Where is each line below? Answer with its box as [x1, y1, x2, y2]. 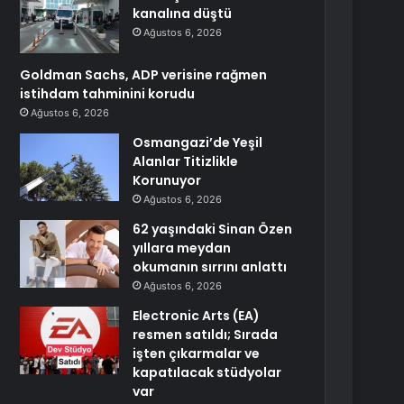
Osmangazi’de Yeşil [133, 133, 263, 151]
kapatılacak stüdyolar [133, 363, 282, 381]
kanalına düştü [133, 5, 233, 23]
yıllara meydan [133, 239, 232, 257]
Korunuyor [133, 171, 202, 189]
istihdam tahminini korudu [20, 85, 196, 103]
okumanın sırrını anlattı [133, 258, 288, 276]
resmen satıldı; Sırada [133, 326, 279, 344]
